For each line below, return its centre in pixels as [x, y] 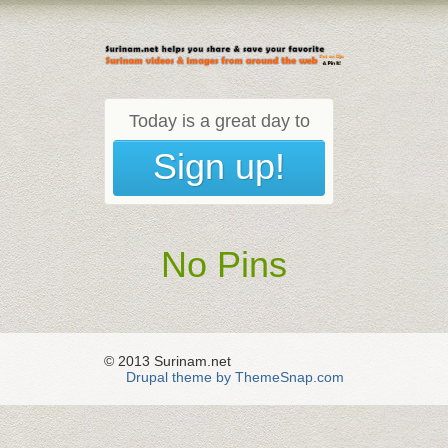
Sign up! [219, 166]
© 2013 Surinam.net [167, 360]
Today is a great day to [219, 120]
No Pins [224, 264]
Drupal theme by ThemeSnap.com [235, 376]
